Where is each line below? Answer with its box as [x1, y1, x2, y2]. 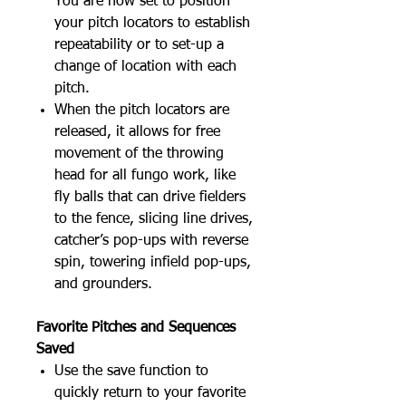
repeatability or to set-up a [54, 38, 224, 53]
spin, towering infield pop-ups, [54, 256, 251, 270]
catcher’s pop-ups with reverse [54, 234, 248, 248]
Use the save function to [54, 364, 208, 379]
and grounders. [54, 277, 152, 292]
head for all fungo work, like [54, 169, 236, 183]
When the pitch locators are [54, 103, 229, 118]
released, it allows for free [54, 125, 220, 140]
